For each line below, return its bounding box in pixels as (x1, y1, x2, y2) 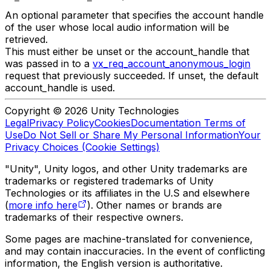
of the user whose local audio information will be (5, 21, 229, 34)
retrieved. (5, 33, 48, 46)
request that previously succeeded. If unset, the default (5, 70, 258, 82)
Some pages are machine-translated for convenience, (5, 233, 253, 246)
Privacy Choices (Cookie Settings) (5, 141, 160, 154)
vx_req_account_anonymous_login (93, 57, 250, 70)
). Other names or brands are (87, 199, 222, 212)
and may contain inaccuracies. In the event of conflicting (5, 245, 265, 258)
